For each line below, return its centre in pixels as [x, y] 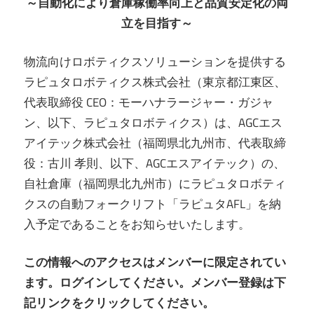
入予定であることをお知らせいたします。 [137, 224]
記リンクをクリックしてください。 [119, 303]
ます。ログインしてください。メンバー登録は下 [155, 283]
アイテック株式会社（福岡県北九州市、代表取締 [155, 143]
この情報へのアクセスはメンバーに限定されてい [155, 262]
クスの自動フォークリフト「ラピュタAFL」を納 [152, 204]
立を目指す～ [157, 23]
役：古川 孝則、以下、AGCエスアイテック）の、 [155, 163]
